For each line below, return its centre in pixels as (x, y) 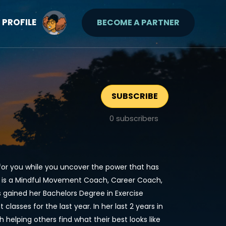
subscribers (136, 119)
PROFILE (19, 22)
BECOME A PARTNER (138, 22)
